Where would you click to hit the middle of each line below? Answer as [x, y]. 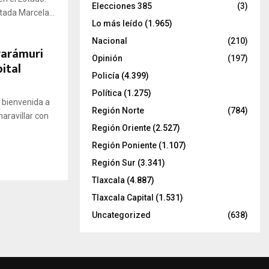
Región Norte [118, 110]
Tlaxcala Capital [123, 197]
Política [107, 93]
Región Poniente [124, 145]
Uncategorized [121, 215]
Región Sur [114, 162]
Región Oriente [121, 128]
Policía [106, 75]
